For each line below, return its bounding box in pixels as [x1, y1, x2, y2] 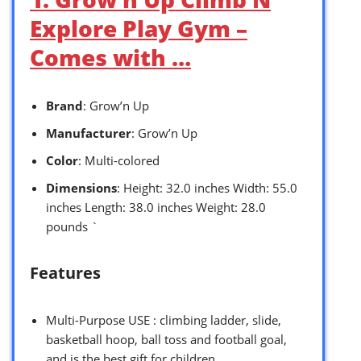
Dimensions [46, 179, 117, 196]
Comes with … [30, 41, 191, 73]
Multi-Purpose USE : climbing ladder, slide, [46, 311, 281, 328]
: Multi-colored [78, 151, 160, 168]
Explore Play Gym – [30, 12, 247, 44]
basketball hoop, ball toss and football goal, [46, 330, 287, 347]
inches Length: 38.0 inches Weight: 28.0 [46, 198, 266, 215]
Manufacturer [46, 124, 131, 141]
